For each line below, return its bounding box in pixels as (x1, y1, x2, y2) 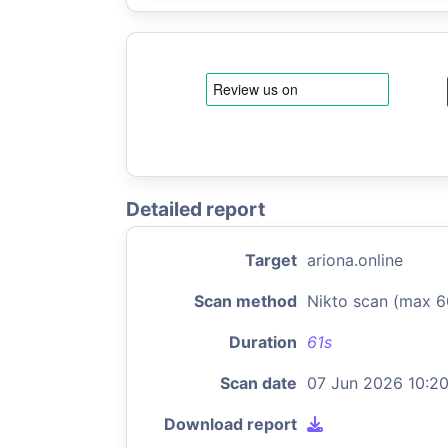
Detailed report (126, 197, 265, 221)
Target (245, 250, 297, 270)
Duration (229, 332, 297, 352)
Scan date (220, 373, 297, 393)
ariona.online (307, 250, 403, 270)
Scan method (194, 291, 297, 311)
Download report (164, 414, 297, 434)
